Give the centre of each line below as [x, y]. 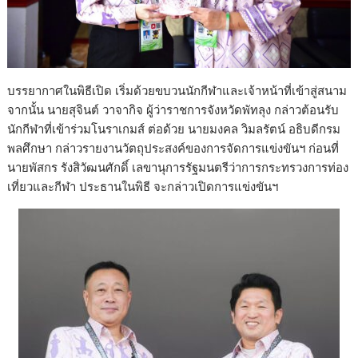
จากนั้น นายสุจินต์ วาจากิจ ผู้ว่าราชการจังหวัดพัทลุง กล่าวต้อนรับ [173, 110]
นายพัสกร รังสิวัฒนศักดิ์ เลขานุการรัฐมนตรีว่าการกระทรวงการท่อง [178, 167]
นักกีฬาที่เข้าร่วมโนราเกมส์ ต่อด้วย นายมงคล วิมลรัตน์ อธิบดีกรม [174, 129]
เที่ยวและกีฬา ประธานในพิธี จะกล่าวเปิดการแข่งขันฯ [143, 187]
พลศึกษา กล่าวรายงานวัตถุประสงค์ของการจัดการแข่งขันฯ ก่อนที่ [173, 148]
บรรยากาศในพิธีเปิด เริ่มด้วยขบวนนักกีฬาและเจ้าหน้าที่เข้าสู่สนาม [177, 91]
